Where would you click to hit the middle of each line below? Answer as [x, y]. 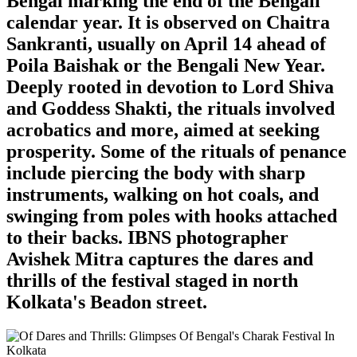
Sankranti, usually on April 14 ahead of [166, 43]
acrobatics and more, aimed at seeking [163, 129]
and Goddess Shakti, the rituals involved [171, 108]
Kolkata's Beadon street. [107, 302]
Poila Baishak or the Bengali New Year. [166, 65]
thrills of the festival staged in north [152, 280]
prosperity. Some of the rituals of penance [177, 151]
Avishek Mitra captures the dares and [160, 259]
